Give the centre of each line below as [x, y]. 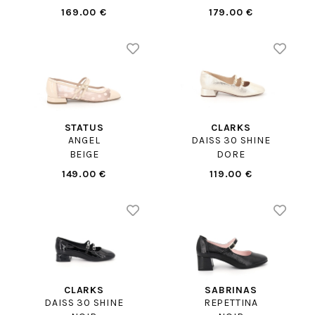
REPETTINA [231, 302]
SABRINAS [231, 290]
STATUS [84, 128]
